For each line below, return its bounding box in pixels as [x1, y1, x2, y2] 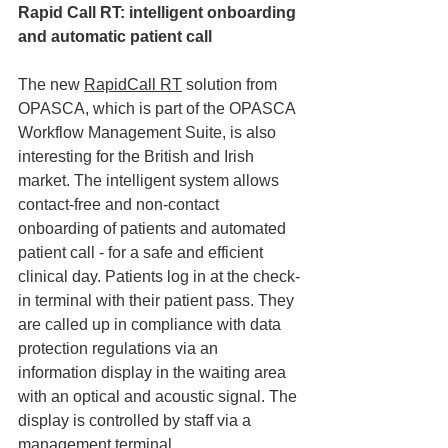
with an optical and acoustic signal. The [18, 388, 301, 405]
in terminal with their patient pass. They [18, 292, 298, 309]
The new [18, 76, 84, 93]
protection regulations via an [18, 340, 222, 357]
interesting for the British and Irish [18, 148, 258, 165]
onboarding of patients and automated [18, 220, 290, 237]
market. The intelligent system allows [18, 172, 283, 189]
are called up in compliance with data [18, 316, 285, 333]
